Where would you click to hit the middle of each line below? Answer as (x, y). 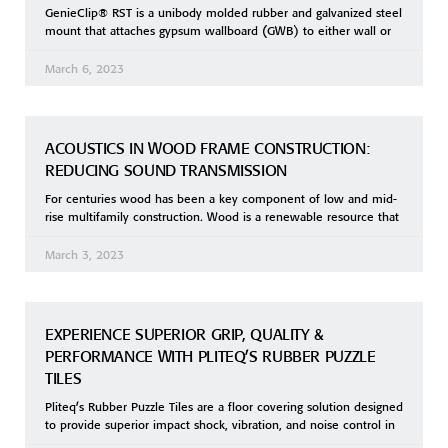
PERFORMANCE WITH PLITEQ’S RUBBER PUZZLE (210, 356)
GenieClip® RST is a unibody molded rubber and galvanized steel (223, 13)
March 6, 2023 (84, 69)
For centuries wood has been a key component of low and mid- (221, 199)
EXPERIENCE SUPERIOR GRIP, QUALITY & (184, 334)
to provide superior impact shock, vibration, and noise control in (220, 425)
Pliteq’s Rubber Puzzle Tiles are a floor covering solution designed (224, 407)
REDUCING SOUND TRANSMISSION (168, 170)
